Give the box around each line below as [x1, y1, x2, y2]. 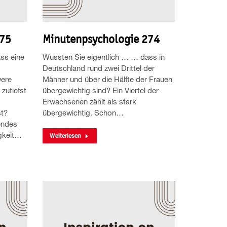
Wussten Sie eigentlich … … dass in [42, 52, 165, 62]
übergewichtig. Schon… [42, 108, 124, 118]
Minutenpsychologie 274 [42, 32, 160, 47]
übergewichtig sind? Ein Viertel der [42, 86, 159, 95]
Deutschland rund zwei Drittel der [42, 63, 155, 73]
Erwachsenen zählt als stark [42, 97, 136, 106]
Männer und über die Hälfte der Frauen [42, 74, 172, 84]
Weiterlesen [49, 132, 81, 140]
